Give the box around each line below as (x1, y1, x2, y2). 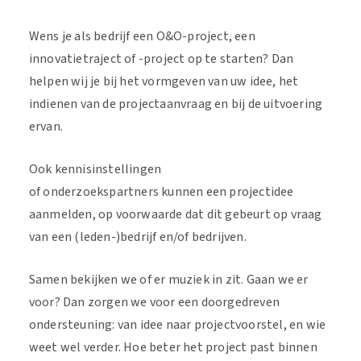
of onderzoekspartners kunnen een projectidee (28, 183, 294, 201)
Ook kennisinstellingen (28, 160, 162, 178)
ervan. (28, 118, 66, 135)
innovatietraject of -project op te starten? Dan (28, 50, 294, 68)
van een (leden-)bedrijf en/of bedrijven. (28, 228, 249, 246)
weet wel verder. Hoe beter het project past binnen (28, 338, 317, 356)
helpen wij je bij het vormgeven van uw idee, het (28, 73, 299, 90)
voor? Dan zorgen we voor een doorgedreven (28, 293, 280, 311)
